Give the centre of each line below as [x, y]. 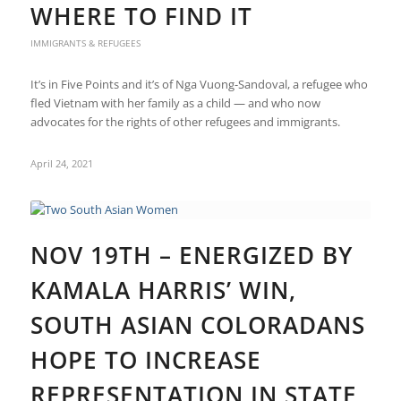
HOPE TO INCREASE [145, 360]
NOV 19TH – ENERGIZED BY [191, 255]
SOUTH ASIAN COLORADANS [197, 325]
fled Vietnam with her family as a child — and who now [175, 103]
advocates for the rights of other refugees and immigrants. [185, 122]
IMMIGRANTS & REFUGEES [85, 43]
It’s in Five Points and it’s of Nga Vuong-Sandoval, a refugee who [199, 84]
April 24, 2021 [61, 164]
